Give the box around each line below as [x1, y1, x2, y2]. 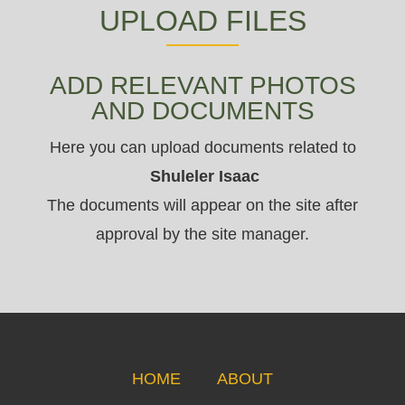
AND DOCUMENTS [90, 97, 315, 125]
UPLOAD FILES [99, 5, 306, 37]
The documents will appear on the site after [47, 196, 358, 214]
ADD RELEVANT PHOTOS [49, 71, 356, 99]
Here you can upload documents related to [49, 138, 356, 156]
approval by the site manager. [96, 225, 309, 243]
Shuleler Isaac [149, 167, 259, 185]
